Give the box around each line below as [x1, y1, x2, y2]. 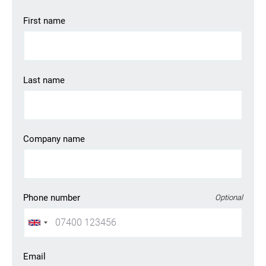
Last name [23, 74, 65, 85]
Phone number [23, 192, 81, 203]
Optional [214, 193, 243, 202]
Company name [23, 133, 85, 144]
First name [23, 15, 66, 26]
